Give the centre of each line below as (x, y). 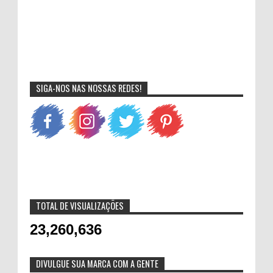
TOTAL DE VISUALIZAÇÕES (80, 205)
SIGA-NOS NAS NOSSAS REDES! (89, 88)
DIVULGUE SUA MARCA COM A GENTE (97, 263)
